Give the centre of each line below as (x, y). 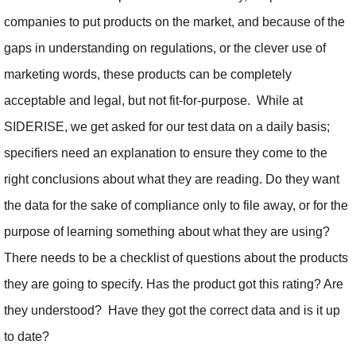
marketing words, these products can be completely (148, 75)
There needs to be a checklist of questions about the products (176, 258)
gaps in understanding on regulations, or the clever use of (165, 48)
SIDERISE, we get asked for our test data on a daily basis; (167, 127)
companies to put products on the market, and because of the (174, 22)
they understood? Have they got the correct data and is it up (172, 311)
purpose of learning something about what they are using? (167, 232)
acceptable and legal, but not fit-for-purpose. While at (153, 101)
